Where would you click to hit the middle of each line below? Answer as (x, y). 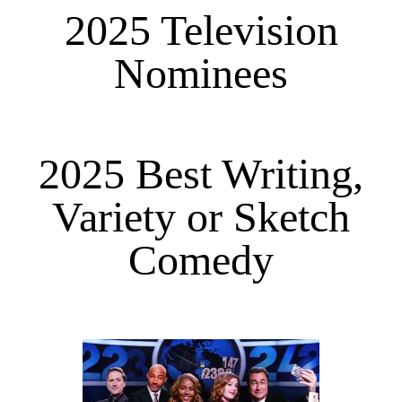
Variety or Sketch (201, 216)
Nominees (201, 74)
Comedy (201, 259)
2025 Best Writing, (201, 173)
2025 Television (201, 31)
